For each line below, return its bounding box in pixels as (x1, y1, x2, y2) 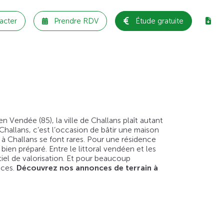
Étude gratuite (135, 16, 183, 25)
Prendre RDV (54, 16, 98, 25)
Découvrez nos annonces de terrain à (16, 163, 158, 173)
